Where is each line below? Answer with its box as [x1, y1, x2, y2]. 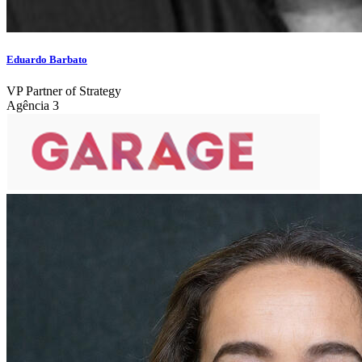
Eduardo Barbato [6, 53, 87, 66]
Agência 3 [6, 99, 59, 113]
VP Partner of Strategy [6, 84, 121, 99]
